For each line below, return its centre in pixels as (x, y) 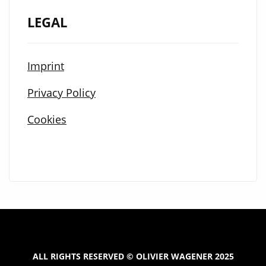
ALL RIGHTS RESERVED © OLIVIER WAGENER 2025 (133, 256)
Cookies (47, 120)
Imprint (46, 66)
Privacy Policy (61, 93)
